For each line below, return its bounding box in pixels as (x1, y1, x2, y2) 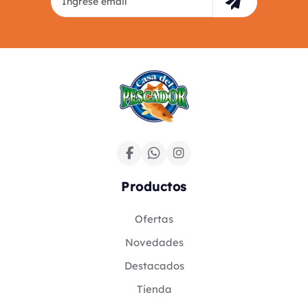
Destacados (124, 258, 184, 272)
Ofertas (135, 212, 173, 225)
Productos (121, 178, 187, 195)
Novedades (124, 235, 184, 249)
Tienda (136, 282, 172, 296)
